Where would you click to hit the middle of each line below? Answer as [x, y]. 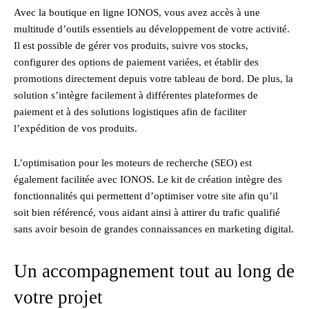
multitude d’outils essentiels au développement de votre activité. [152, 29]
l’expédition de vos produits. [76, 128]
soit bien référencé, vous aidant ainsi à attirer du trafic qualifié [147, 212]
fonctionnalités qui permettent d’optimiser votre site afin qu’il [146, 196]
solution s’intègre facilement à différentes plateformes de [136, 95]
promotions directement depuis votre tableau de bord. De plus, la [153, 78]
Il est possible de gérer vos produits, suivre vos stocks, [131, 45]
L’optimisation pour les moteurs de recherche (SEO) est [133, 162]
